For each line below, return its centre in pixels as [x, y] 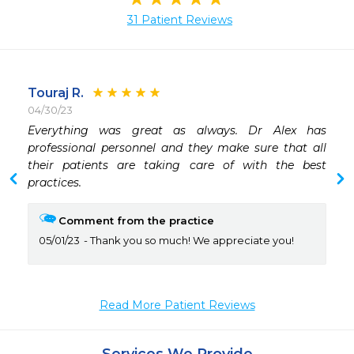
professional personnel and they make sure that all [177, 148]
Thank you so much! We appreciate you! [191, 241]
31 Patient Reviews [180, 20]
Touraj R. [56, 93]
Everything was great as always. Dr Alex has [177, 131]
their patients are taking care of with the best [177, 166]
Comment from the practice [136, 221]
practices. [55, 183]
